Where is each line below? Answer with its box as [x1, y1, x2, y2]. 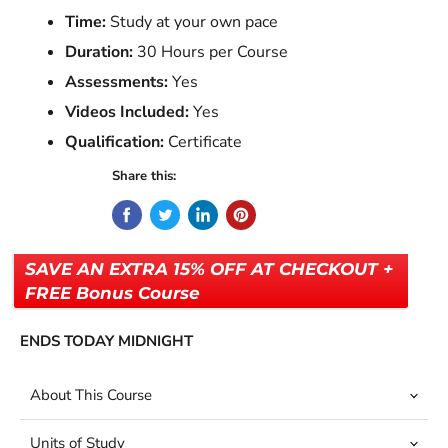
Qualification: [65, 131, 164, 154]
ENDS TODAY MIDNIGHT [20, 331, 193, 352]
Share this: [111, 167, 176, 186]
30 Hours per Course [133, 41, 288, 64]
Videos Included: [65, 101, 189, 124]
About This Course [30, 385, 152, 406]
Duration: [65, 41, 133, 64]
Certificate [164, 131, 242, 154]
